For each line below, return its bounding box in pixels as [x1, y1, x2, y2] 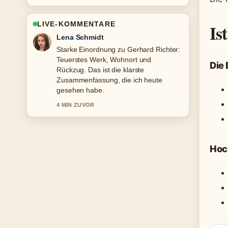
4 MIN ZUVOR [56, 102, 95, 108]
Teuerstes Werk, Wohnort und [56, 55, 152, 64]
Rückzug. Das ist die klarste [56, 66, 145, 74]
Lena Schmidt [56, 33, 104, 41]
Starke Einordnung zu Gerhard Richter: [56, 45, 181, 53]
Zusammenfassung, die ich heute [56, 76, 162, 84]
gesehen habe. [56, 86, 104, 94]
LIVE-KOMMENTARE [37, 20, 116, 28]
